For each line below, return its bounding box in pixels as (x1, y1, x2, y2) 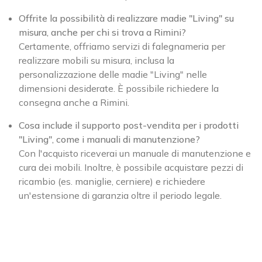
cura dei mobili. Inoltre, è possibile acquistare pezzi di (19, 161, 243, 173)
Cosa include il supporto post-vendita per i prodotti (19, 119, 239, 131)
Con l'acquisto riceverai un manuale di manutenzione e (19, 147, 251, 159)
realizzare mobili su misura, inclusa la (19, 54, 174, 66)
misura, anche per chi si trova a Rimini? (19, 26, 186, 38)
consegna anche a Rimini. (19, 96, 129, 108)
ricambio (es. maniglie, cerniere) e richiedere (19, 175, 205, 187)
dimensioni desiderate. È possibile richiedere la (19, 82, 219, 94)
